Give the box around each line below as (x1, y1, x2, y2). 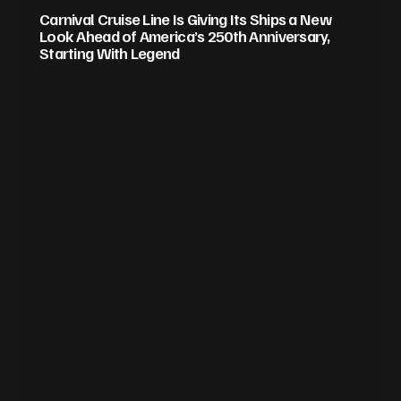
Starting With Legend (39, 42, 180, 63)
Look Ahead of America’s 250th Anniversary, (39, 25, 330, 46)
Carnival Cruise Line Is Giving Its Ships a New (39, 8, 331, 29)
